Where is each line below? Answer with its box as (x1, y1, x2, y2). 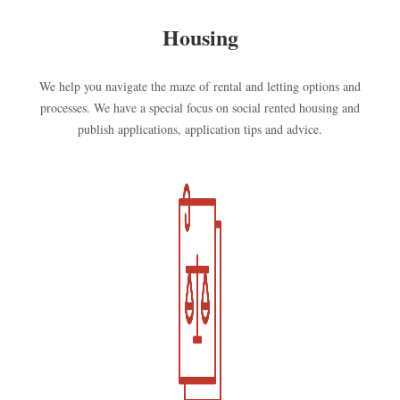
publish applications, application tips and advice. (78, 121, 322, 137)
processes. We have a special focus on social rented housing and (40, 99, 360, 116)
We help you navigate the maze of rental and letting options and (39, 78, 361, 95)
